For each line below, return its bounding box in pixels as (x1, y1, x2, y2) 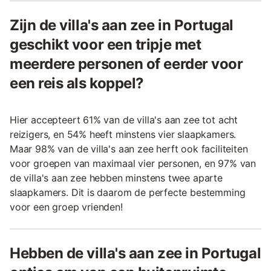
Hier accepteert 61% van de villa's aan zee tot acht (10, 114, 238, 126)
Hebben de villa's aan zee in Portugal (10, 244, 261, 262)
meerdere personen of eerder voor (10, 55, 243, 73)
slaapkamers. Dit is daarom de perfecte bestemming (10, 186, 246, 198)
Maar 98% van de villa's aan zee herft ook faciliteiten (10, 143, 248, 155)
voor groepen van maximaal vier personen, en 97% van (10, 157, 256, 169)
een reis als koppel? (10, 74, 144, 92)
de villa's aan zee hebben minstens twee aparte (10, 172, 223, 184)
